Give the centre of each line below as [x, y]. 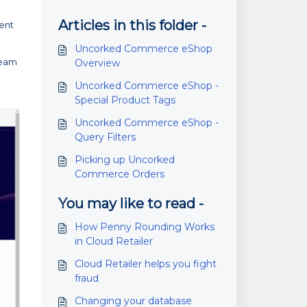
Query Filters [105, 137]
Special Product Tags [125, 100]
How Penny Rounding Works [144, 227]
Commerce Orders [119, 174]
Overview [97, 63]
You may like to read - [131, 204]
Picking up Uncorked [124, 160]
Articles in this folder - [132, 25]
